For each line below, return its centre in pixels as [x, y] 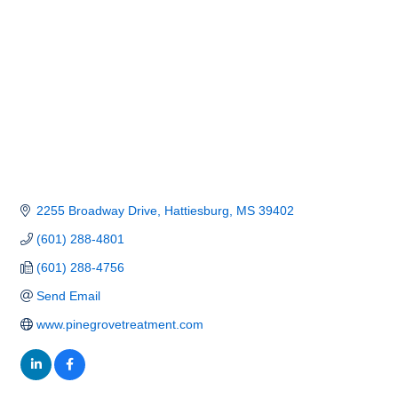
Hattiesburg [196, 211]
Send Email [68, 296]
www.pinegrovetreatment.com [119, 325]
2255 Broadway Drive [96, 211]
